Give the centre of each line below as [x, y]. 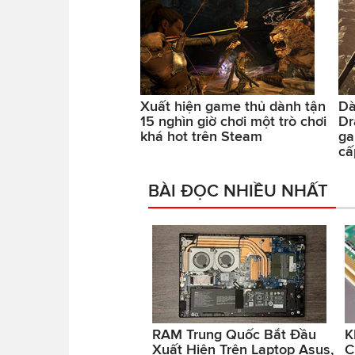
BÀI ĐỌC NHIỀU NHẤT [238, 191]
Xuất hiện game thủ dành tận [233, 107]
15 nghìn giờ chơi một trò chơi [233, 122]
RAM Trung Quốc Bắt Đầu [234, 335]
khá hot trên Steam [201, 137]
